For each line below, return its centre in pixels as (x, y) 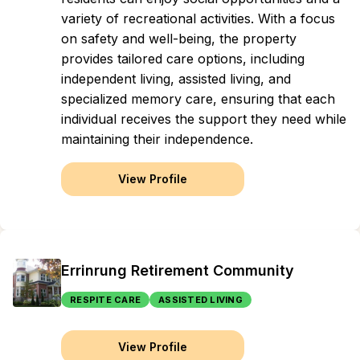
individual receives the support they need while (204, 119)
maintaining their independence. (157, 139)
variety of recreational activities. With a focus (198, 18)
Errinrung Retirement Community (178, 270)
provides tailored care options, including (183, 59)
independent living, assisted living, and (176, 79)
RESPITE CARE (105, 300)
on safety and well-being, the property (179, 39)
